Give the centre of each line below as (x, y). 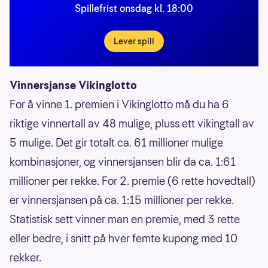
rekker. (25, 257)
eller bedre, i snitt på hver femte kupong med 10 (124, 238)
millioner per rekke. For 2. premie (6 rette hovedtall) (133, 181)
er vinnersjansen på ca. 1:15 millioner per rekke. (122, 200)
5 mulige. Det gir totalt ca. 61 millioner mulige (116, 142)
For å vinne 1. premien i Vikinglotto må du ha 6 (119, 104)
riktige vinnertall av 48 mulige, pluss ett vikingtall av (132, 123)
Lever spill (134, 41)
